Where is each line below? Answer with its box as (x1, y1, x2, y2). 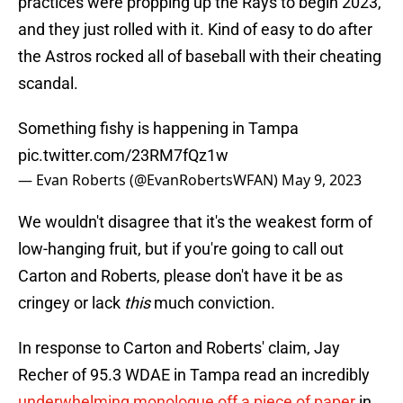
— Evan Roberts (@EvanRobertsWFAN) (18, 170, 282, 191)
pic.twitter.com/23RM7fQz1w (18, 146, 228, 166)
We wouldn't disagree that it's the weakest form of (18, 212, 372, 232)
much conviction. (154, 293, 275, 313)
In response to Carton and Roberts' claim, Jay (18, 338, 340, 358)
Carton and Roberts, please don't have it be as (18, 266, 343, 286)
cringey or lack (18, 293, 124, 313)
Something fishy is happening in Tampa (18, 119, 299, 139)
